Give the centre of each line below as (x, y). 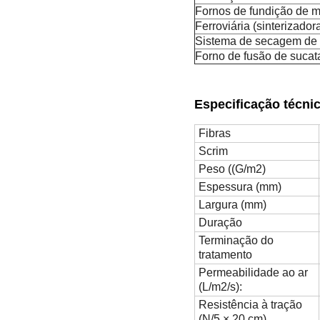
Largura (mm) (232, 205)
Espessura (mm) (240, 187)
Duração (220, 223)
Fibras (215, 134)
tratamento (225, 255)
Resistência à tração (250, 305)
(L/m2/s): (220, 287)
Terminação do (236, 241)
